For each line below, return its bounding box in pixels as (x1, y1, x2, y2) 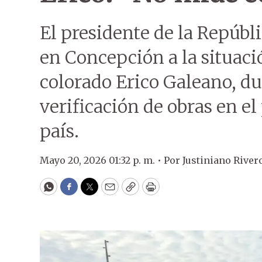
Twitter (88, 185, 128, 199)
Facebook (68, 185, 118, 199)
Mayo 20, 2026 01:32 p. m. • (40, 154, 164, 166)
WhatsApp (47, 185, 103, 199)
